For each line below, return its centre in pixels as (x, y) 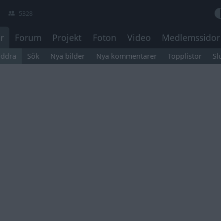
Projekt (67, 38)
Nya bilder (68, 56)
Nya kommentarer (126, 56)
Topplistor (185, 56)
